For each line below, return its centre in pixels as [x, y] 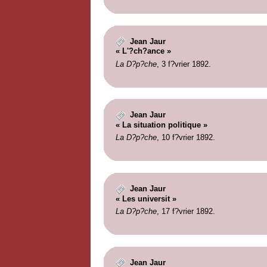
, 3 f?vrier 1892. [184, 64]
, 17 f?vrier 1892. [186, 212]
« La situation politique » [161, 125]
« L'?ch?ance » [143, 51]
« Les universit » [146, 198]
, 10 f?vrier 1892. [186, 138]
